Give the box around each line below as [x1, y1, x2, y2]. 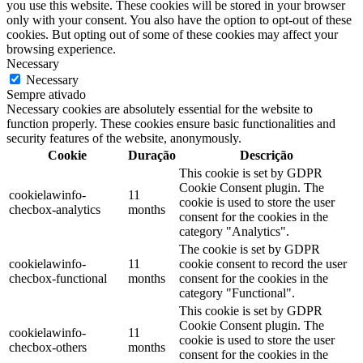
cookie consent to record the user [179, 256, 347, 271]
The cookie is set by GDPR [179, 241, 320, 256]
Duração [128, 147, 176, 162]
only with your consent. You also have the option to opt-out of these [6, 12, 352, 27]
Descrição [240, 147, 293, 162]
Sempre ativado [6, 87, 86, 101]
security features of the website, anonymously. [6, 130, 241, 145]
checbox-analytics [9, 202, 100, 216]
